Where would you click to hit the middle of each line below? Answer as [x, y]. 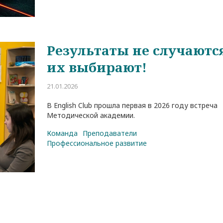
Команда [62, 133]
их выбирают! [97, 67]
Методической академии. [91, 115]
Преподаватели [110, 133]
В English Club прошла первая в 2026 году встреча [132, 106]
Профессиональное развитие [97, 143]
